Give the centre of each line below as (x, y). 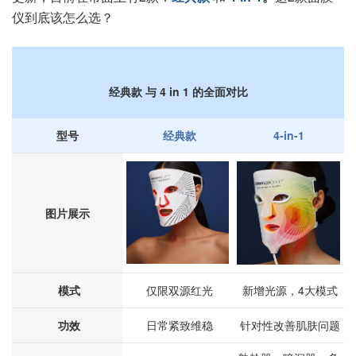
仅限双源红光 (178, 290)
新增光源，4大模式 (288, 290)
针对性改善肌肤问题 (288, 325)
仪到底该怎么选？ (63, 17)
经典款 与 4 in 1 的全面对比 (178, 91)
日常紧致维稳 (178, 325)
